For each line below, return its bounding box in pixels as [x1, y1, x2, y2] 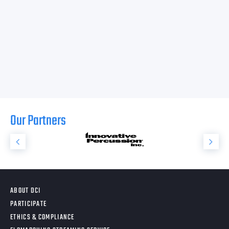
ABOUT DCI [10, 185, 41, 197]
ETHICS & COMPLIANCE [10, 212, 75, 223]
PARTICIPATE [10, 198, 47, 210]
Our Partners [10, 110, 66, 132]
